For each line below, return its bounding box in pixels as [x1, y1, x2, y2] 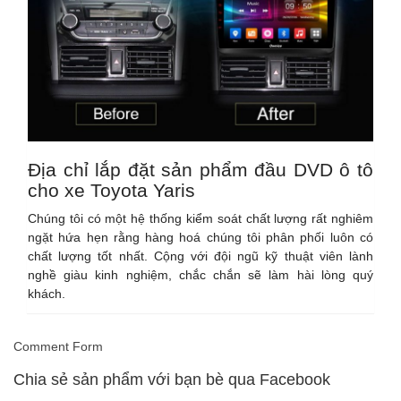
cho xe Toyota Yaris [28, 180, 195, 201]
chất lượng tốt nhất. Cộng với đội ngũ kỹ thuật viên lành [28, 249, 373, 264]
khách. [28, 286, 65, 302]
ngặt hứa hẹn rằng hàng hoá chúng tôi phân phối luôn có [28, 230, 373, 245]
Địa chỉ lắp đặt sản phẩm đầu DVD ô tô [28, 159, 373, 181]
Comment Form [13, 339, 103, 354]
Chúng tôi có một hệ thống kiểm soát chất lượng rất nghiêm [28, 211, 373, 226]
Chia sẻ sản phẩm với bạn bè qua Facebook [13, 371, 330, 389]
